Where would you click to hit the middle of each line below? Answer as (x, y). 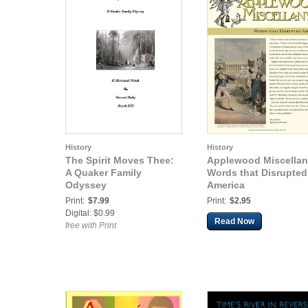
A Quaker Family (103, 173)
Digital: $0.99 (90, 213)
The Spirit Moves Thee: (120, 160)
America (226, 185)
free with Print (91, 225)
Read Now (234, 221)
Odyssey (86, 185)
